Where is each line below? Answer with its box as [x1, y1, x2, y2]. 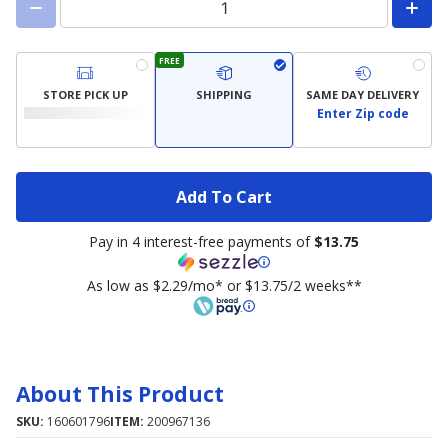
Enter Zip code [316, 105, 409, 122]
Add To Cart [176, 185, 272, 208]
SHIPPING [196, 86, 252, 102]
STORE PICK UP [42, 86, 128, 102]
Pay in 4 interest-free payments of [89, 232, 314, 251]
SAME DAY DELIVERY [306, 86, 420, 102]
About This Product [16, 380, 224, 408]
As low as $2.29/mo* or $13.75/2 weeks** [86, 276, 362, 295]
